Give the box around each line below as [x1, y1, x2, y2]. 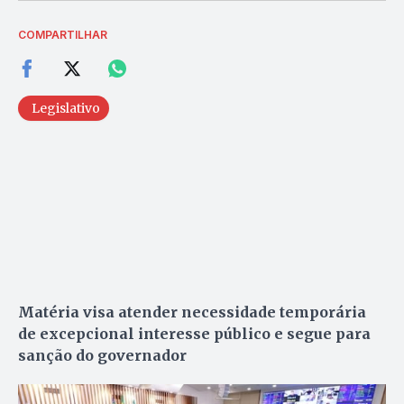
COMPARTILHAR [18, 27, 107, 41]
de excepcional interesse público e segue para [18, 324, 371, 343]
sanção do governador [18, 345, 187, 364]
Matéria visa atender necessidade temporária [18, 302, 366, 321]
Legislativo [32, 99, 100, 116]
